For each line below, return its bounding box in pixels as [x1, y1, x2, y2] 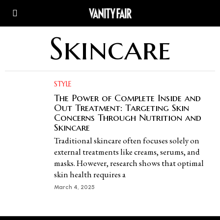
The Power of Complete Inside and [54, 92, 201, 104]
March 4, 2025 [54, 184, 95, 191]
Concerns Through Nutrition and [54, 111, 201, 123]
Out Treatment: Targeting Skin [54, 102, 189, 113]
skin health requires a [54, 169, 126, 180]
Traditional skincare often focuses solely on [54, 135, 199, 146]
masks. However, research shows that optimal [54, 158, 204, 168]
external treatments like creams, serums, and [54, 146, 200, 157]
